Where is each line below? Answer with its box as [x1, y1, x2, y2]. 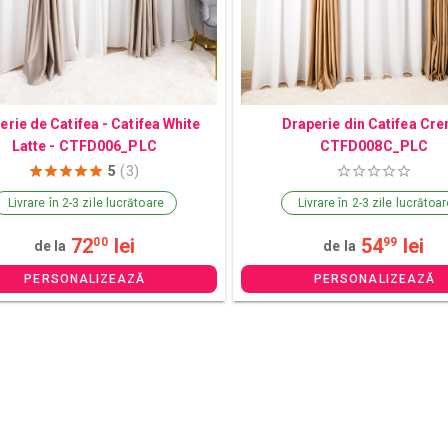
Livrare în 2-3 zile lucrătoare [7, 195, 164, 210]
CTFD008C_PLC [319, 137, 429, 154]
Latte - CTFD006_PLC [11, 137, 157, 154]
